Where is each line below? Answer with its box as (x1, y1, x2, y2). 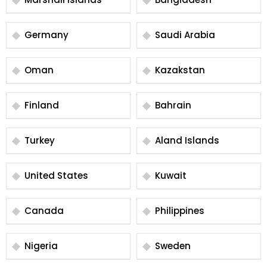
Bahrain (155, 99, 191, 111)
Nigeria (24, 240, 58, 252)
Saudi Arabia (155, 29, 215, 41)
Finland (24, 99, 59, 111)
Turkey (24, 134, 55, 147)
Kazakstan (155, 64, 205, 76)
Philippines (155, 204, 204, 217)
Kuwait (155, 169, 187, 182)
